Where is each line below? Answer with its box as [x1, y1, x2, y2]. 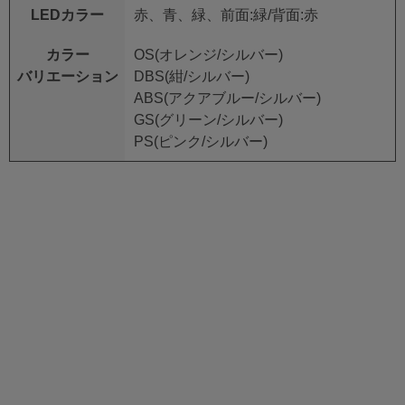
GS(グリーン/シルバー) [134, 111, 283, 128]
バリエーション [16, 68, 118, 85]
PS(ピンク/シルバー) [134, 133, 268, 150]
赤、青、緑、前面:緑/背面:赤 [134, 6, 318, 24]
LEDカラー [31, 6, 104, 24]
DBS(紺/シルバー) [134, 68, 250, 85]
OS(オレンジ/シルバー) [134, 46, 283, 63]
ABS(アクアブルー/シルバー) [134, 89, 321, 107]
